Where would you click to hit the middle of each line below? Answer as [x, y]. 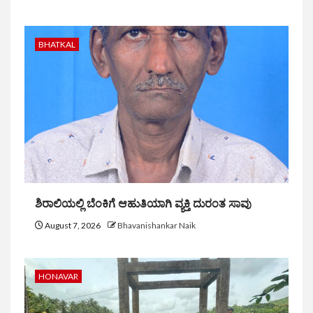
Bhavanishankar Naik [156, 226]
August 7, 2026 [73, 226]
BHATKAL [57, 45]
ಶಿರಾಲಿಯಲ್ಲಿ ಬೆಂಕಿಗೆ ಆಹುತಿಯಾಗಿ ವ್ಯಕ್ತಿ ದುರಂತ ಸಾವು [143, 204]
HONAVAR [58, 277]
